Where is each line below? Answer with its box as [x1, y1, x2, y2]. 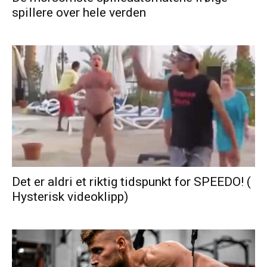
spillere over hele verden [12, 5, 146, 20]
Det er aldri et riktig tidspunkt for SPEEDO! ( [12, 174, 251, 189]
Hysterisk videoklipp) [12, 189, 128, 204]
